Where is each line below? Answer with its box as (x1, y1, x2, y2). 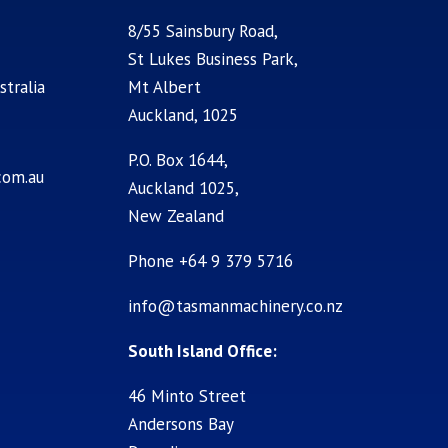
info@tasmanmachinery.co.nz (128, 294, 344, 317)
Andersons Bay (128, 412, 235, 435)
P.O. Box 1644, (128, 148, 229, 171)
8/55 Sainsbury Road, (128, 19, 279, 42)
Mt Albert (128, 75, 202, 98)
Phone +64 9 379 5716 (128, 249, 294, 272)
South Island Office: (128, 339, 278, 362)
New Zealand (128, 204, 225, 227)
